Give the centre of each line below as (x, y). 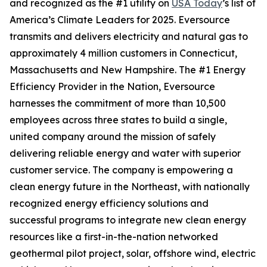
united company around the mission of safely (113, 136)
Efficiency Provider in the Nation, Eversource (112, 86)
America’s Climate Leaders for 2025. (93, 20)
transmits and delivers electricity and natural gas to (129, 36)
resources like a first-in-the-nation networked (114, 237)
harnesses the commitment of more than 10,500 (118, 103)
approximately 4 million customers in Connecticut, (123, 53)
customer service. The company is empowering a (121, 170)
